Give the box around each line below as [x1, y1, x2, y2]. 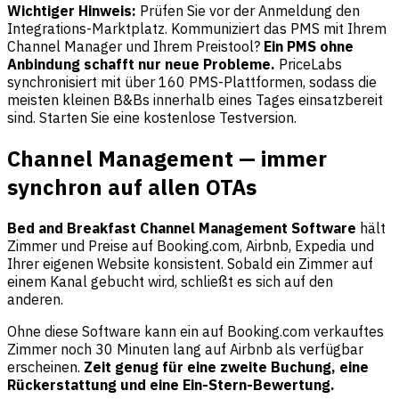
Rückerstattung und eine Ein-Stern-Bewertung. [7, 375, 335, 394]
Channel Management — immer [7, 143, 327, 173]
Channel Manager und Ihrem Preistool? [7, 37, 264, 55]
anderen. [7, 289, 63, 308]
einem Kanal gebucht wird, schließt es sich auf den [7, 272, 333, 290]
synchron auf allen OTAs [7, 172, 256, 201]
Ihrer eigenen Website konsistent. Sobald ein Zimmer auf [7, 254, 373, 273]
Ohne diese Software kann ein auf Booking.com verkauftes [7, 322, 384, 340]
